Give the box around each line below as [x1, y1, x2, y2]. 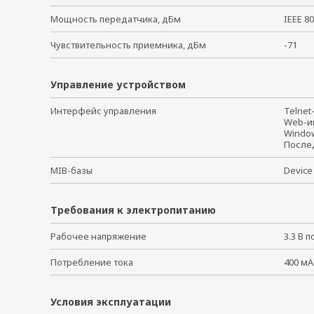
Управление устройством [50, 77, 186, 91]
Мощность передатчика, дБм [50, 12, 181, 25]
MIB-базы [50, 163, 93, 177]
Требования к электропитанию [50, 203, 216, 217]
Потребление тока [50, 255, 133, 268]
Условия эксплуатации [50, 294, 171, 308]
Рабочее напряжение [50, 229, 146, 243]
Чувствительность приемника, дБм [50, 38, 206, 51]
